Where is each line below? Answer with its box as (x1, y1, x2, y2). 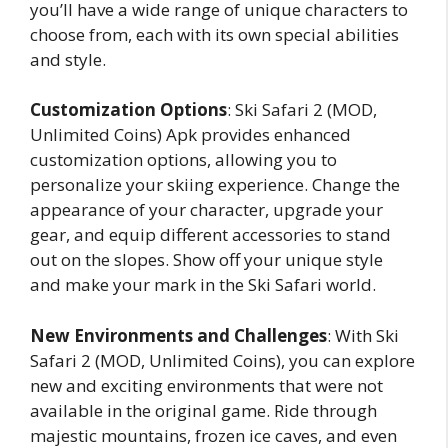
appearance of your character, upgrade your (30, 198, 383, 221)
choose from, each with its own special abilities (30, 22, 399, 46)
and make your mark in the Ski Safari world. (30, 273, 376, 296)
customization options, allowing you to (30, 148, 337, 171)
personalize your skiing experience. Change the (30, 173, 400, 196)
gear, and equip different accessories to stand (30, 223, 391, 246)
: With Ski (327, 323, 399, 347)
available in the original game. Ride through (30, 398, 377, 422)
